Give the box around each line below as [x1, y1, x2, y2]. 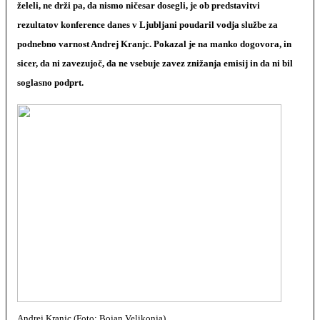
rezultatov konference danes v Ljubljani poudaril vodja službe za [17, 19, 278, 30]
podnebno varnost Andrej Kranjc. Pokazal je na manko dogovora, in [17, 39, 291, 49]
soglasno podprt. [17, 77, 84, 88]
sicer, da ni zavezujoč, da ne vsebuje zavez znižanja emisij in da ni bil [17, 58, 293, 69]
